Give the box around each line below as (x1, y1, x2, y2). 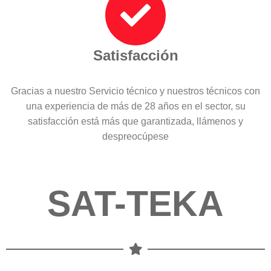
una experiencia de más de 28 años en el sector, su (25, 100, 246, 111)
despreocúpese (102, 131, 169, 142)
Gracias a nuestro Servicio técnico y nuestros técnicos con (11, 85, 260, 96)
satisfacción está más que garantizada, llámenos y (28, 116, 243, 126)
